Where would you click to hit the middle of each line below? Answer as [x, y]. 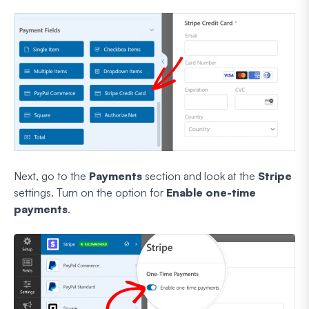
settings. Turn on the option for [90, 192]
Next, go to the [51, 176]
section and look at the [200, 176]
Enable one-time [211, 192]
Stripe [275, 176]
